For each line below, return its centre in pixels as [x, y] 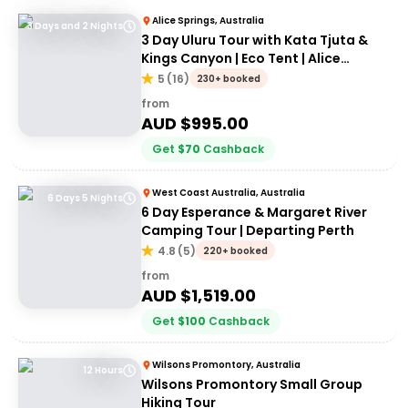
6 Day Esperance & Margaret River [254, 212]
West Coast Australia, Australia [229, 193]
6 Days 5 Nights [85, 198]
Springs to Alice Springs [220, 76]
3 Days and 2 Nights [75, 26]
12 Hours [103, 370]
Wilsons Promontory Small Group [252, 384]
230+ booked [229, 79]
